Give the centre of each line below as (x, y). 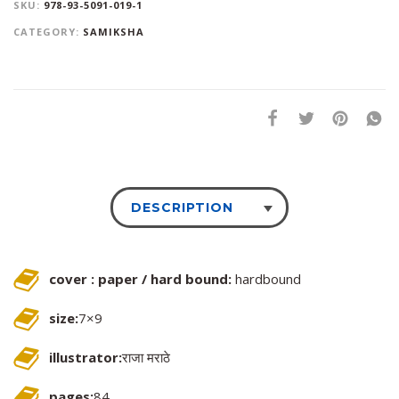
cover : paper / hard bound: (140, 279)
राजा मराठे (146, 358)
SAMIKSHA (114, 32)
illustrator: (85, 358)
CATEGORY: (48, 32)
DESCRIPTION (182, 208)
